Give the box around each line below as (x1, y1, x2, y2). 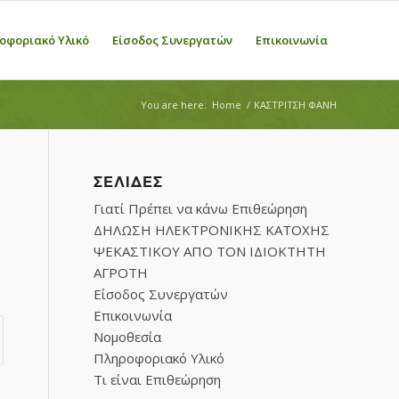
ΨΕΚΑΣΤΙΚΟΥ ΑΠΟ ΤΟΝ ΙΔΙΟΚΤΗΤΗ (94, 242, 327, 260)
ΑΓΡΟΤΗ (94, 264, 149, 281)
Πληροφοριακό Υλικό (94, 349, 225, 367)
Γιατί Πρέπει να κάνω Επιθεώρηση (94, 199, 308, 217)
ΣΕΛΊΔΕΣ (94, 174, 164, 191)
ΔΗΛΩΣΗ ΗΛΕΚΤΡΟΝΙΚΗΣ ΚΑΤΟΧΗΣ (94, 221, 330, 239)
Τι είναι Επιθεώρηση (94, 370, 222, 388)
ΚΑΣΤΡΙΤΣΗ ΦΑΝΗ (254, 98, 337, 111)
